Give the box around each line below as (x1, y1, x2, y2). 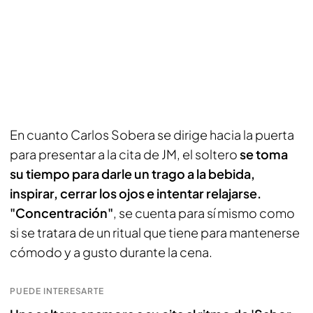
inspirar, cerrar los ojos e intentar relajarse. (10, 185, 261, 201)
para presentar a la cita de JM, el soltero (10, 146, 240, 162)
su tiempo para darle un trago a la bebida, (10, 166, 255, 182)
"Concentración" (10, 205, 113, 221)
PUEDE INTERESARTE (10, 286, 105, 296)
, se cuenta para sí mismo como (113, 205, 295, 221)
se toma (240, 146, 288, 162)
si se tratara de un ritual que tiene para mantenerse (10, 224, 300, 240)
